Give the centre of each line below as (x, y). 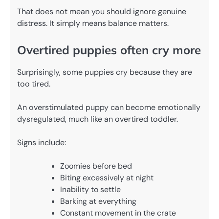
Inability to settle (90, 190)
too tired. (34, 84)
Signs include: (42, 143)
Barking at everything (98, 201)
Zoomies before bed (96, 166)
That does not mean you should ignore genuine (102, 11)
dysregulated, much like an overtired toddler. (98, 119)
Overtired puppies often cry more (109, 50)
